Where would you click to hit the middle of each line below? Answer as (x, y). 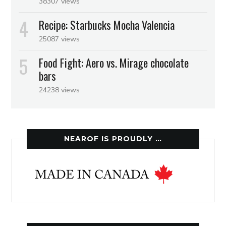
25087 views (60, 39)
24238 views (60, 90)
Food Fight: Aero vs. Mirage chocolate (114, 63)
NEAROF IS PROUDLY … (113, 139)
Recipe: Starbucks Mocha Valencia (107, 25)
